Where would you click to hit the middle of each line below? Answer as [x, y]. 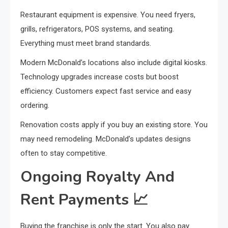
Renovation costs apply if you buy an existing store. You [114, 124]
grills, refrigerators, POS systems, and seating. [97, 29]
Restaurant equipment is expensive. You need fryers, [108, 15]
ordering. [35, 105]
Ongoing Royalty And [97, 177]
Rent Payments [77, 199]
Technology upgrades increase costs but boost [99, 77]
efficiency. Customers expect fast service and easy [106, 91]
